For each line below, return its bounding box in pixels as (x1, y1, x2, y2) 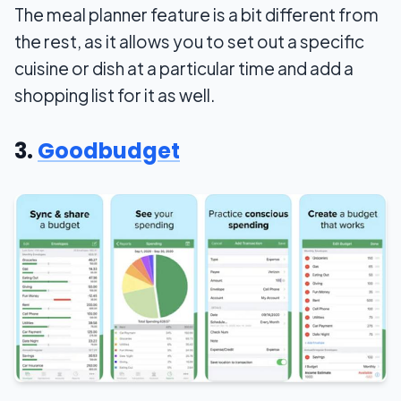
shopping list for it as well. (14, 84, 215, 107)
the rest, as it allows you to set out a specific (14, 30, 364, 53)
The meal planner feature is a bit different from (14, 4, 379, 26)
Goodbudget (38, 136, 180, 166)
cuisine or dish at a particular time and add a (14, 57, 354, 80)
